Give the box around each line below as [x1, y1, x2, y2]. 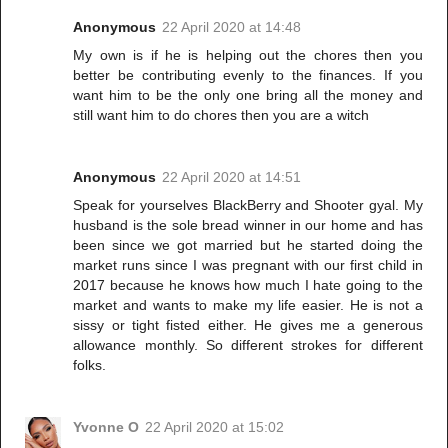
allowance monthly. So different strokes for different [73, 336, 423, 353]
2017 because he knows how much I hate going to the [73, 276, 423, 293]
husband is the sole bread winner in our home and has [73, 216, 423, 233]
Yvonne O [73, 418, 140, 435]
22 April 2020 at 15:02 [145, 418, 285, 435]
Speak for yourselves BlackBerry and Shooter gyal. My [73, 196, 423, 213]
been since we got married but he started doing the [73, 236, 423, 253]
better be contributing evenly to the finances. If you [73, 66, 423, 83]
